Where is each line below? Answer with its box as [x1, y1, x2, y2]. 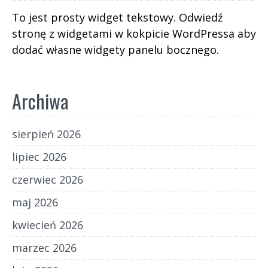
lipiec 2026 [12, 149, 66, 164]
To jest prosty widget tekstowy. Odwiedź [12, 10, 223, 25]
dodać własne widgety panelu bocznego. [12, 42, 219, 57]
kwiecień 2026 [12, 217, 83, 232]
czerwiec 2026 [12, 172, 83, 187]
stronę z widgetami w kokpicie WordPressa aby [12, 26, 256, 41]
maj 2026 [12, 194, 58, 209]
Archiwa [12, 86, 69, 115]
